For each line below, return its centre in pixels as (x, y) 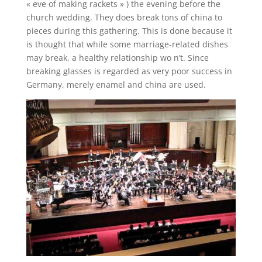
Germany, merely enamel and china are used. (116, 84)
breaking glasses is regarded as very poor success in (129, 71)
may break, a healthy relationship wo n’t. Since (117, 57)
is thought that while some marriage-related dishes (127, 44)
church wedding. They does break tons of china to (124, 17)
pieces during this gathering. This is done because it (129, 30)
